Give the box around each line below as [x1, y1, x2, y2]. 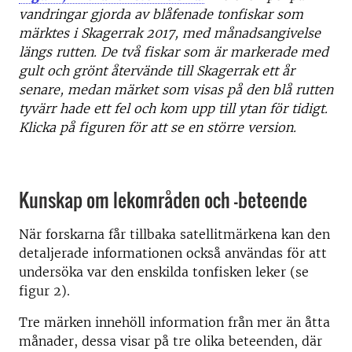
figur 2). [19, 282, 70, 299]
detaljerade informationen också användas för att [19, 244, 327, 261]
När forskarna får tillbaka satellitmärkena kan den [19, 225, 330, 242]
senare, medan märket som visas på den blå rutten [19, 81, 333, 97]
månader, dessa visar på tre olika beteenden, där [19, 332, 322, 349]
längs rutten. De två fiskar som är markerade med [19, 43, 328, 60]
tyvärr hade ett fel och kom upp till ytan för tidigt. [19, 100, 328, 116]
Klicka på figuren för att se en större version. [19, 119, 296, 135]
